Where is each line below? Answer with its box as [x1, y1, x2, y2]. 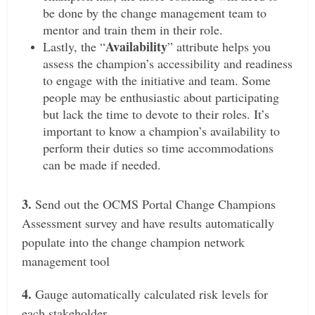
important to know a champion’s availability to [43, 122, 281, 140]
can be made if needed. [43, 156, 162, 174]
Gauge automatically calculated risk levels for [32, 285, 269, 303]
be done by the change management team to [43, 4, 267, 22]
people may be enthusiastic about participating [43, 89, 280, 106]
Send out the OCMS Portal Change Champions [32, 195, 276, 213]
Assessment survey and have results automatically [22, 214, 275, 232]
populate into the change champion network [22, 233, 245, 251]
